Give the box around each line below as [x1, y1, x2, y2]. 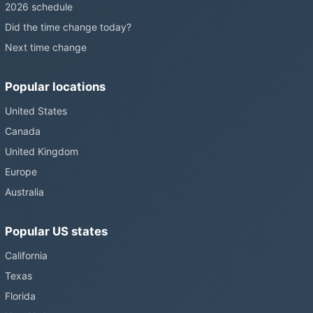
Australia [5, 185, 44, 198]
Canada [5, 124, 41, 137]
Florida [5, 289, 36, 302]
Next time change [5, 41, 87, 53]
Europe [5, 165, 37, 177]
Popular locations [5, 79, 105, 94]
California [5, 249, 48, 261]
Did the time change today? [5, 20, 131, 33]
